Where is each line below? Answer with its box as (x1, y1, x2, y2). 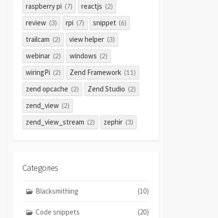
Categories (22, 162, 58, 173)
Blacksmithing (35, 186, 78, 196)
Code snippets (35, 207, 80, 217)
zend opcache (26, 84, 69, 93)
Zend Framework (70, 67, 121, 77)
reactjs (81, 1, 102, 11)
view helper (69, 34, 104, 44)
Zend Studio (88, 84, 125, 93)
